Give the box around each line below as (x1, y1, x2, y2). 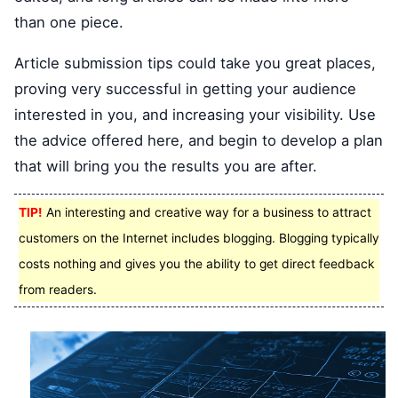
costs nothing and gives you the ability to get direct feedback (19, 257, 375, 272)
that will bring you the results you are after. (14, 156, 317, 175)
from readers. (19, 283, 97, 298)
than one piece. (14, 12, 123, 31)
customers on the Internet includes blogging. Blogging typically (19, 231, 379, 246)
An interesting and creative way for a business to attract (43, 205, 371, 220)
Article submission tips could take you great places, (14, 53, 376, 72)
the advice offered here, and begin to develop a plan (14, 131, 383, 149)
